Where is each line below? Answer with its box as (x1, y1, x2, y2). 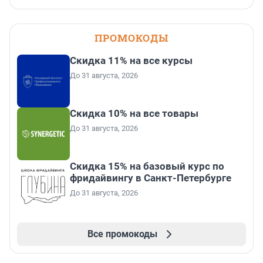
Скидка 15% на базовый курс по (70, 160, 224, 173)
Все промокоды (87, 228, 157, 240)
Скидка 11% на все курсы (70, 55, 193, 67)
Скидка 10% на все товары (70, 107, 198, 120)
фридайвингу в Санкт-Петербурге (70, 172, 231, 184)
